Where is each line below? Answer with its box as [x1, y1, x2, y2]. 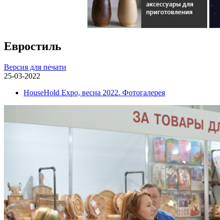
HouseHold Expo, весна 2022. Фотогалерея [24, 88, 165, 97]
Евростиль [4, 39, 61, 53]
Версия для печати [4, 62, 66, 71]
